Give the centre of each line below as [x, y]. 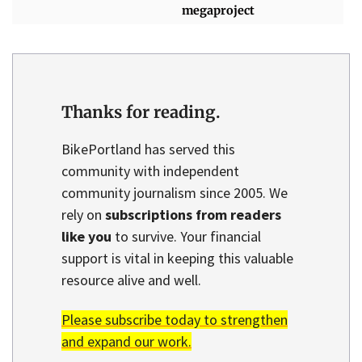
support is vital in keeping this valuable [177, 259]
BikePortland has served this [148, 149]
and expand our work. [126, 341]
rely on [83, 215]
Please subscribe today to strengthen [175, 319]
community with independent [150, 171]
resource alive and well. [131, 280]
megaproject [219, 10]
